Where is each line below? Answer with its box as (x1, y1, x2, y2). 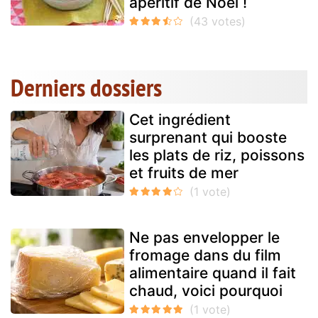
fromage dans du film (129, 246, 281, 265)
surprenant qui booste (129, 128, 287, 147)
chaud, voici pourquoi (129, 282, 283, 300)
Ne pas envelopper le (129, 229, 280, 247)
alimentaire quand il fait (129, 264, 296, 283)
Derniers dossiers (11, 71, 162, 104)
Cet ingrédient (129, 111, 231, 129)
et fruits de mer (129, 164, 238, 182)
